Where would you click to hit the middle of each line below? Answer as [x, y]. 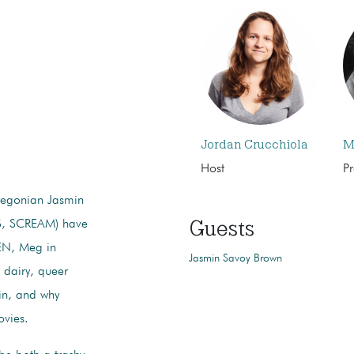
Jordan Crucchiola [254, 145]
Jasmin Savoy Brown [235, 259]
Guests [221, 229]
